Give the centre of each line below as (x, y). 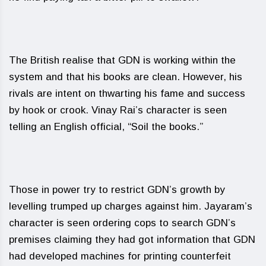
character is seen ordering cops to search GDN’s (122, 223)
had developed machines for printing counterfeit (120, 256)
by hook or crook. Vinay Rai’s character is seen (118, 110)
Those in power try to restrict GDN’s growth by (117, 190)
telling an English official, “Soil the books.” (106, 127)
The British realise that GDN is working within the (122, 61)
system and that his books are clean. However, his (126, 77)
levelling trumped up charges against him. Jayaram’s (131, 207)
